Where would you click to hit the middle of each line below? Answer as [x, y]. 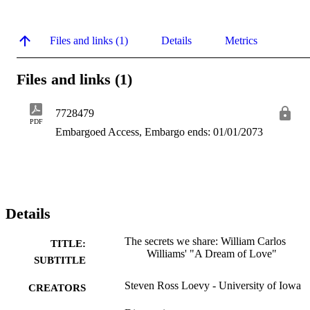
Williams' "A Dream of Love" [212, 254]
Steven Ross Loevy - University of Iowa [213, 286]
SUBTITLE [60, 261]
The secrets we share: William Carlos [205, 241]
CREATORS [57, 288]
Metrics [241, 40]
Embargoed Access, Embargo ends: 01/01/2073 [159, 132]
